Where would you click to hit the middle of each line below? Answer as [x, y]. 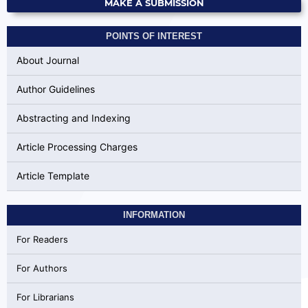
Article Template [53, 176]
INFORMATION [154, 214]
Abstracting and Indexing [73, 118]
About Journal [47, 60]
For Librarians [45, 297]
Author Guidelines [55, 89]
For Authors [42, 268]
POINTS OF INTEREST [154, 36]
